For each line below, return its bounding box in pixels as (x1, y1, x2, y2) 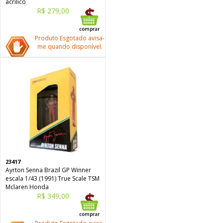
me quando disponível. (37, 42, 103, 51)
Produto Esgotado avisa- (35, 34, 105, 42)
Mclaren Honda (5, 183, 49, 191)
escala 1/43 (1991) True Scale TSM (5, 174, 100, 183)
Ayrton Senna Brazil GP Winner (5, 166, 91, 174)
